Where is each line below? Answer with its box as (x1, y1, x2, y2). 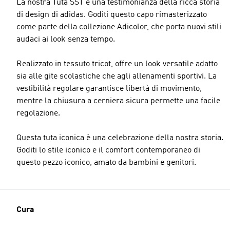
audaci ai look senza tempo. (16, 35, 115, 44)
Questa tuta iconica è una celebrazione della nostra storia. (16, 133, 223, 142)
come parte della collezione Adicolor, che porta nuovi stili (16, 23, 221, 31)
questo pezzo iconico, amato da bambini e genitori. (16, 158, 196, 167)
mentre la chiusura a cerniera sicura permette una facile (16, 97, 220, 105)
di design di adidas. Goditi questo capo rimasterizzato (16, 10, 207, 19)
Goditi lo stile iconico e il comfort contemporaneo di (16, 146, 200, 155)
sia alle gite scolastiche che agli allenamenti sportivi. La (16, 72, 217, 81)
